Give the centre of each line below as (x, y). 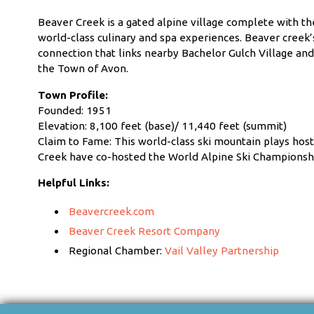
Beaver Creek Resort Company (145, 231)
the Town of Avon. (83, 69)
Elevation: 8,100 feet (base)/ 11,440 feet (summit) (162, 125)
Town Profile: (73, 95)
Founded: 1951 (74, 110)
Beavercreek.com (112, 211)
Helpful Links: (73, 182)
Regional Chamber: (117, 250)
